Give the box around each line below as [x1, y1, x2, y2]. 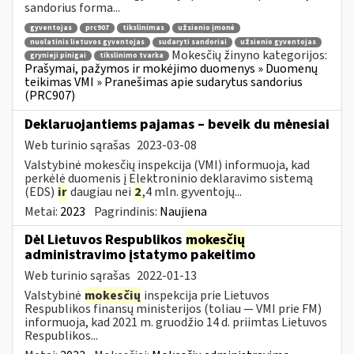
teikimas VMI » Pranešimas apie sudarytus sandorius [24, 73, 303, 92]
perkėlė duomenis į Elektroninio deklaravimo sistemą [24, 169, 313, 187]
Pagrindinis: [94, 202, 160, 220]
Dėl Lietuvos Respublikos [24, 229, 185, 250]
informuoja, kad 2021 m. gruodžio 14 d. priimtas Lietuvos [24, 313, 327, 331]
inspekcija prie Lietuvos [141, 286, 269, 304]
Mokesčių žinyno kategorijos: [171, 46, 327, 64]
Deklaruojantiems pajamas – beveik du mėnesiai [24, 114, 330, 134]
